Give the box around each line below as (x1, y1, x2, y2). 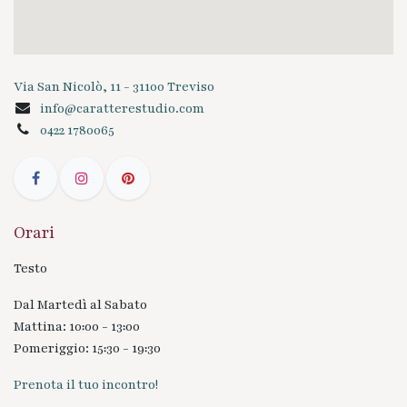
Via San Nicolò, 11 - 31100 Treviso (14, 78, 214, 96)
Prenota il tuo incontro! (14, 376, 158, 394)
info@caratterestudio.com (39, 100, 204, 118)
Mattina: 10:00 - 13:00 (14, 318, 140, 336)
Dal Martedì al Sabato (14, 296, 147, 314)
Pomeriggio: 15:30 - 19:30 (14, 340, 161, 358)
